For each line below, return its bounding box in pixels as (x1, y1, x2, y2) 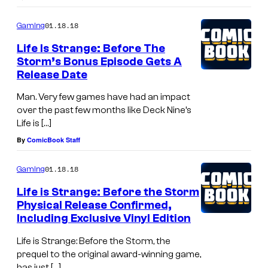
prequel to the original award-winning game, (17, 249, 201, 260)
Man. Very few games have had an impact (17, 92, 190, 103)
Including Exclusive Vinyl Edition (17, 212, 191, 226)
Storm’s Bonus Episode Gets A (17, 54, 182, 68)
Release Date (17, 68, 87, 81)
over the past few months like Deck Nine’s (17, 105, 191, 116)
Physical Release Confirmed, (17, 199, 172, 212)
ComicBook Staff (27, 135, 80, 145)
